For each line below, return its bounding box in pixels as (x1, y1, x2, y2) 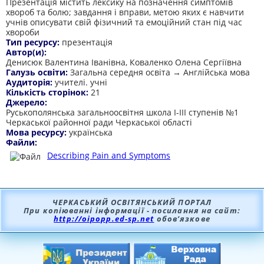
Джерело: (6, 97, 49, 108)
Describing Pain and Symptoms (47, 150, 170, 161)
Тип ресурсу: (6, 37, 62, 48)
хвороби (6, 27, 39, 38)
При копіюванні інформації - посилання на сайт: (24, 205, 240, 216)
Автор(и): (6, 47, 49, 58)
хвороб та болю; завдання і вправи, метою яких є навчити (6, 6, 244, 18)
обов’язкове (154, 213, 210, 224)
